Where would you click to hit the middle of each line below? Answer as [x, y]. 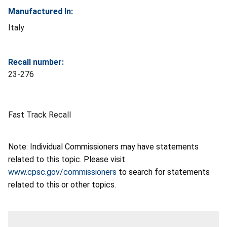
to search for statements [163, 172]
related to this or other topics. [62, 184]
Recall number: [36, 62]
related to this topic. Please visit [67, 159]
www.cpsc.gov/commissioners [62, 172]
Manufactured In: [41, 11]
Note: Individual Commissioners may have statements [103, 146]
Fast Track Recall [40, 115]
